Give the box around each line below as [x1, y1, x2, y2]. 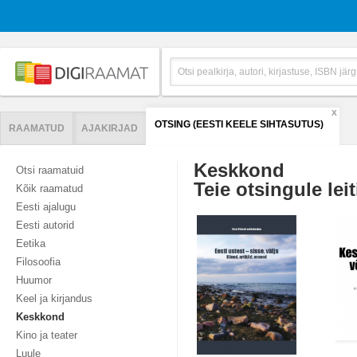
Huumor [16, 274, 52, 286]
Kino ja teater [16, 329, 77, 341]
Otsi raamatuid [16, 164, 84, 176]
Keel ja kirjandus [16, 292, 92, 304]
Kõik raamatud [16, 182, 83, 194]
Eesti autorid [16, 219, 74, 231]
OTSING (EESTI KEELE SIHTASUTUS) [155, 119, 324, 130]
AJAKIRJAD [81, 123, 138, 134]
